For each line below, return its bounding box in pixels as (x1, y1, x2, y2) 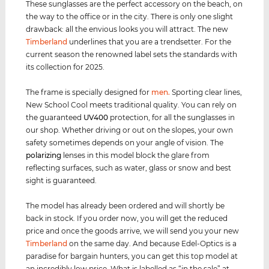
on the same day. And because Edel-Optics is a (67, 238, 237, 248)
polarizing (26, 150, 62, 160)
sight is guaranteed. (26, 175, 97, 185)
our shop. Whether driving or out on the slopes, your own (26, 125, 234, 134)
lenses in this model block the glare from (61, 150, 210, 160)
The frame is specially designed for (26, 87, 152, 97)
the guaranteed (26, 112, 84, 122)
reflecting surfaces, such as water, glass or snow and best (26, 163, 232, 172)
